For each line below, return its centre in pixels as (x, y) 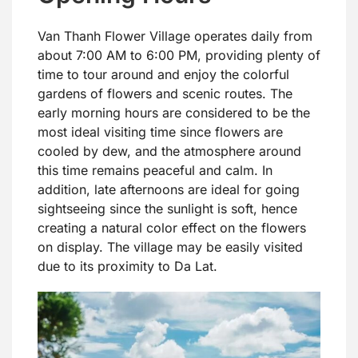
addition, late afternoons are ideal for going (169, 190)
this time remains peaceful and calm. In (155, 171)
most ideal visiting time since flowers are (160, 132)
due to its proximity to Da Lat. (127, 267)
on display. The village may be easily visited (170, 247)
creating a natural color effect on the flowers (172, 228)
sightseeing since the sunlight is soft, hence (167, 209)
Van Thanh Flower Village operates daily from (175, 36)
